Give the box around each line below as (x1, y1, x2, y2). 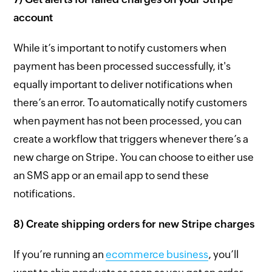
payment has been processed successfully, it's (13, 59, 231, 72)
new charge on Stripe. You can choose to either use (13, 151, 254, 163)
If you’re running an (13, 248, 106, 260)
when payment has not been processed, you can (13, 114, 242, 127)
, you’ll (208, 248, 239, 260)
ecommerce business (106, 248, 209, 260)
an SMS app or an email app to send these (13, 169, 209, 182)
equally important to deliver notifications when (13, 78, 233, 90)
